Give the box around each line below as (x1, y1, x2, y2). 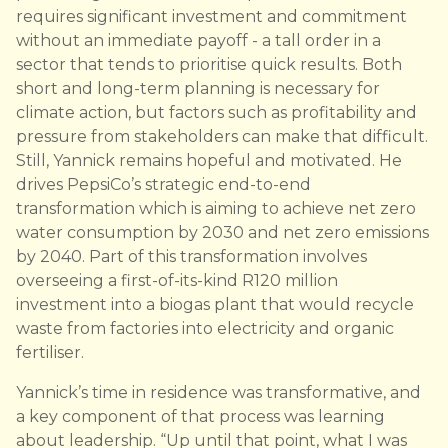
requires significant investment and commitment (16, 7, 407, 27)
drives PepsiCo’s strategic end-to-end (16, 175, 311, 195)
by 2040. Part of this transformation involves (16, 247, 367, 267)
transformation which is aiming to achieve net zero (16, 199, 416, 219)
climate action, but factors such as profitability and (16, 103, 417, 123)
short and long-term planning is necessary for (16, 79, 380, 99)
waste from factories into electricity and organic (16, 319, 394, 339)
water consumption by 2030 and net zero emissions (16, 223, 429, 243)
